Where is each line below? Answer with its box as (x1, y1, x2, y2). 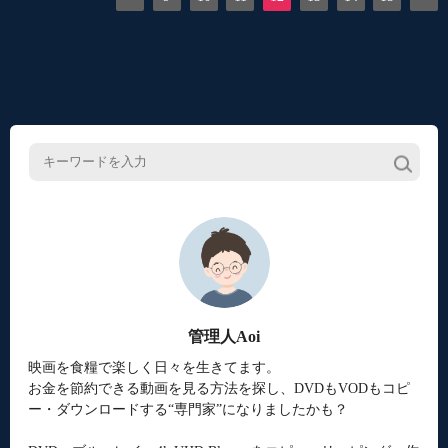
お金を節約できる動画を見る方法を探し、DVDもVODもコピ (27, 380, 410, 396)
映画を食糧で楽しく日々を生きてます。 (27, 359, 280, 375)
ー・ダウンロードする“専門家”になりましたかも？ (27, 401, 348, 417)
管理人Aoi (188, 327, 260, 345)
